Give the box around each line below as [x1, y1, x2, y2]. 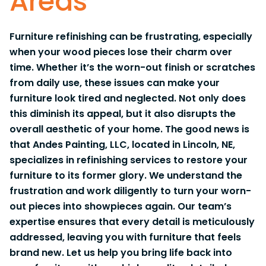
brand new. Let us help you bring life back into [9, 246, 232, 259]
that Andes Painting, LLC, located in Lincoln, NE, [9, 138, 235, 151]
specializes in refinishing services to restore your [9, 153, 248, 167]
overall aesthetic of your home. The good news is [9, 122, 249, 136]
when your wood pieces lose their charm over [9, 45, 232, 59]
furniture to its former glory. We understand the [9, 169, 242, 182]
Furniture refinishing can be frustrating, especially [9, 30, 252, 43]
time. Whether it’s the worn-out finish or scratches [9, 61, 255, 74]
